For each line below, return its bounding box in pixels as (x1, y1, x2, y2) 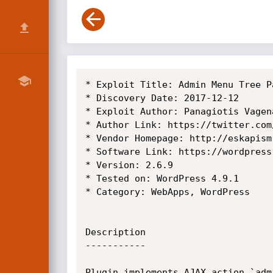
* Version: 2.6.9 (85, 160, 173, 171)
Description (85, 227, 146, 238)
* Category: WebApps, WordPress (85, 186, 250, 197)
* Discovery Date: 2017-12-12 (85, 93, 239, 104)
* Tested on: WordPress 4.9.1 (85, 173, 239, 184)
